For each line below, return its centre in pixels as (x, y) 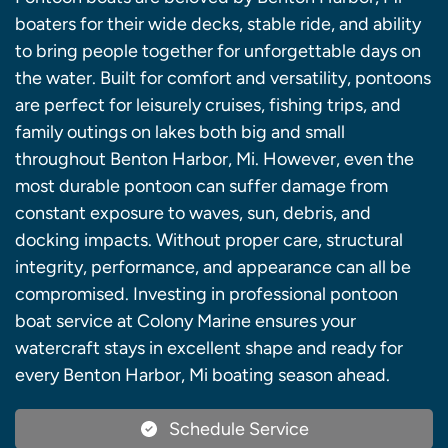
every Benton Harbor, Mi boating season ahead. (202, 374)
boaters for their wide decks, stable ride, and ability (218, 23)
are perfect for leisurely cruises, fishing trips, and (208, 104)
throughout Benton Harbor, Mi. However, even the (214, 158)
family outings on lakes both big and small (180, 131)
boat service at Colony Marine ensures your (185, 320)
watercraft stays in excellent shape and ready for (209, 347)
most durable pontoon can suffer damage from (201, 185)
